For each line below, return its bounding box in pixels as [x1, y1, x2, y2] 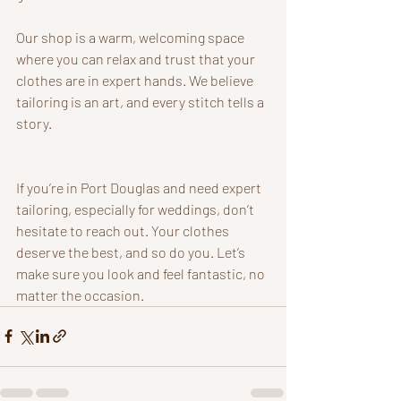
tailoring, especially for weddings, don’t [16, 200, 257, 218]
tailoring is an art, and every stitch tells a [16, 92, 267, 110]
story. [16, 114, 52, 132]
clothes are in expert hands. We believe [16, 71, 256, 89]
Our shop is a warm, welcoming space [16, 28, 247, 46]
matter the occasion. [16, 286, 144, 303]
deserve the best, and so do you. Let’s [16, 243, 248, 260]
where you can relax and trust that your [16, 49, 258, 67]
